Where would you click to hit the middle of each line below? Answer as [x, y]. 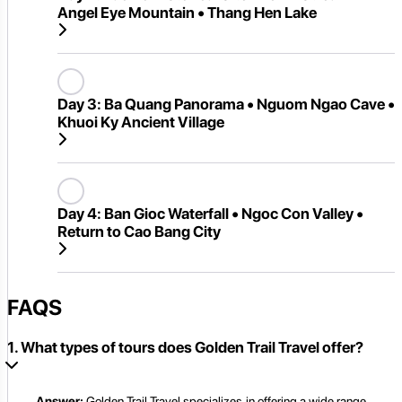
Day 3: [79, 105]
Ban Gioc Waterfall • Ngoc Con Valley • [232, 214]
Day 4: [79, 214]
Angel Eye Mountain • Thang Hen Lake [187, 13]
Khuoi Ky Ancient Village [141, 122]
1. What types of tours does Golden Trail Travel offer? [185, 348]
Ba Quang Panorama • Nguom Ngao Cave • [248, 105]
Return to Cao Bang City [139, 232]
